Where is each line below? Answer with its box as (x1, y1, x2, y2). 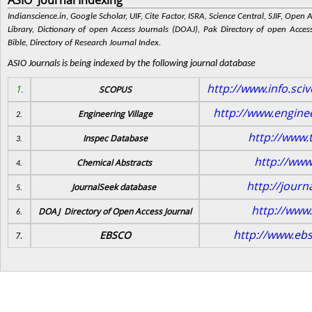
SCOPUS (98, 84, 132, 95)
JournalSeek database (72, 181, 158, 192)
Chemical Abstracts (76, 157, 154, 168)
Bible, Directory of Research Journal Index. (8, 38, 161, 47)
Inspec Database (82, 132, 148, 143)
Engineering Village (77, 108, 153, 119)
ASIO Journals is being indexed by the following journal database (8, 58, 256, 69)
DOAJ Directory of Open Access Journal (38, 205, 192, 217)
